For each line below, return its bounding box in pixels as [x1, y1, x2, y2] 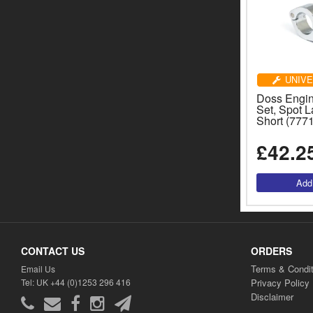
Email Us [21, 262, 55, 275]
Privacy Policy [250, 275, 310, 289]
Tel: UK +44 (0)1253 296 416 [21, 275, 131, 288]
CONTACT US [21, 243, 85, 258]
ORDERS [250, 243, 292, 258]
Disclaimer [250, 289, 293, 303]
